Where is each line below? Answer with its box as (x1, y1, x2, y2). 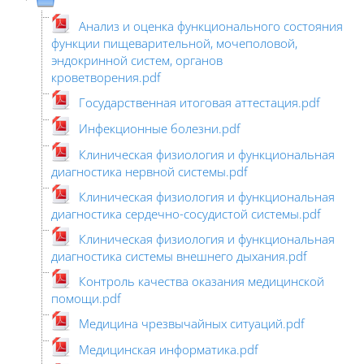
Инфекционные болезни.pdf (79, 119, 240, 136)
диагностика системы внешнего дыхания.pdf (51, 247, 307, 264)
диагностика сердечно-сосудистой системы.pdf (51, 205, 321, 222)
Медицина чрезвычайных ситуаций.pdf (79, 314, 305, 331)
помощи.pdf (51, 289, 121, 306)
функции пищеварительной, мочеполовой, (51, 34, 297, 51)
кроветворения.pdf (51, 68, 161, 85)
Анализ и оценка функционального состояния (79, 17, 343, 34)
